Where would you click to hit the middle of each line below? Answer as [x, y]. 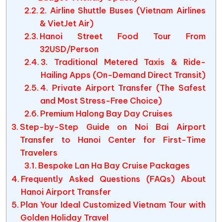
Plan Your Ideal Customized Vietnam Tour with [113, 205]
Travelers [39, 153]
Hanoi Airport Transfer [66, 192]
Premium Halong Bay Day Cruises [106, 113]
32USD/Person [69, 49]
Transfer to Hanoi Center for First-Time [113, 140]
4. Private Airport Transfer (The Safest [123, 88]
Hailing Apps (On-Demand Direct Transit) [123, 75]
